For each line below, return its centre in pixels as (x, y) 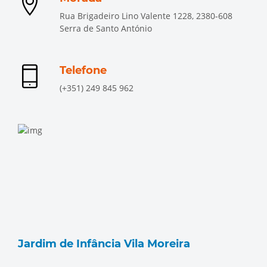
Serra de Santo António (106, 28)
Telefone (83, 70)
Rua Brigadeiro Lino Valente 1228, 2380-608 (146, 16)
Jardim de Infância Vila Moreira (104, 244)
